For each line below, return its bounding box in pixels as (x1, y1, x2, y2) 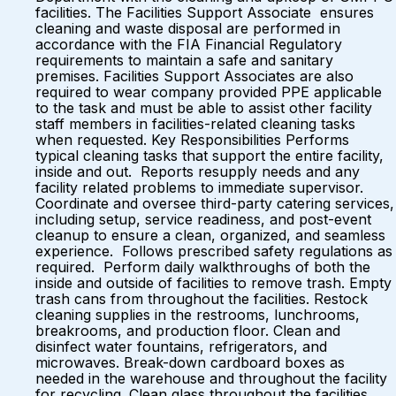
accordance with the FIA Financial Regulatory (35, 35, 342, 53)
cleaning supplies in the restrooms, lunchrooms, (35, 306, 360, 324)
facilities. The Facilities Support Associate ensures (35, 4, 374, 21)
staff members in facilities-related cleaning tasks (35, 115, 355, 133)
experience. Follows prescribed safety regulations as (35, 242, 392, 260)
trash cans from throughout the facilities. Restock (35, 290, 368, 308)
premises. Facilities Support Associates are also (35, 67, 354, 85)
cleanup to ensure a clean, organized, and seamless (35, 226, 385, 244)
